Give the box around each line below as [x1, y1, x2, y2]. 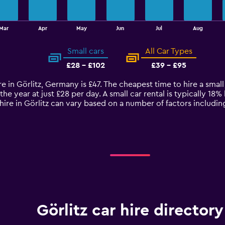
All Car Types [145, 47, 192, 55]
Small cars [67, 47, 104, 55]
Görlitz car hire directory [36, 202, 223, 218]
